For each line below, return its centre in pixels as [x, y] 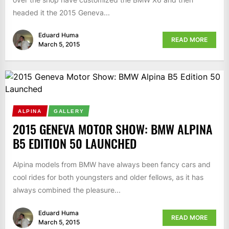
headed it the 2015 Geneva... [61, 12]
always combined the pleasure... [67, 190]
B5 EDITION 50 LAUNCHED [75, 143]
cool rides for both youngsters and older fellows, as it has [108, 177]
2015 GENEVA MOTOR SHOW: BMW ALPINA [113, 129]
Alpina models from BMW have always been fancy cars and [112, 165]
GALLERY [68, 111]
